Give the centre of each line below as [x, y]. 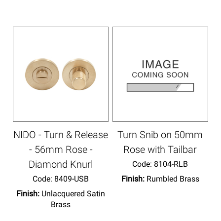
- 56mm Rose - [61, 149]
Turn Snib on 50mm [160, 134]
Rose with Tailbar [160, 149]
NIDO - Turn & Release [61, 134]
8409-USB [71, 179]
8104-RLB [170, 164]
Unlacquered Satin [74, 193]
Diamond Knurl [61, 164]
